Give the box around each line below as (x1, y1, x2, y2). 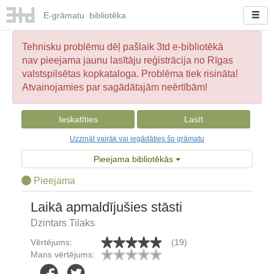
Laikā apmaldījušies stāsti (31, 199, 182, 215)
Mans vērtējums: (31, 250, 95, 259)
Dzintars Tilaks (31, 218, 95, 228)
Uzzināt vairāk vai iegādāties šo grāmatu (70, 135, 204, 143)
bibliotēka (86, 10, 126, 21)
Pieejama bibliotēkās (94, 154, 176, 164)
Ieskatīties (58, 114, 98, 124)
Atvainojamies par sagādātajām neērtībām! (22, 82, 207, 92)
